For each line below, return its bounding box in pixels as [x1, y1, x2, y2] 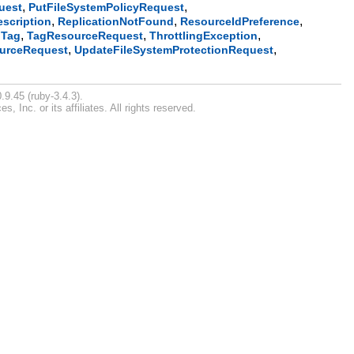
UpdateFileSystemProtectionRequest [74, 43, 274, 57]
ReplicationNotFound [58, 15, 175, 28]
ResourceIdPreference [180, 15, 300, 28]
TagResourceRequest [27, 29, 144, 43]
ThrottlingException [149, 29, 258, 43]
